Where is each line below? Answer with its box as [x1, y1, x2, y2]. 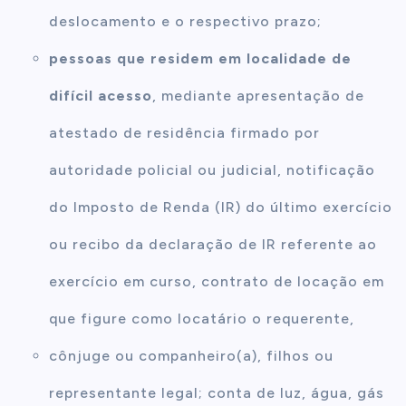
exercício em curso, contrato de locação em [49, 273, 385, 291]
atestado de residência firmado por [49, 124, 321, 142]
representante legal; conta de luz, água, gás [49, 384, 385, 402]
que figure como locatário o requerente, [49, 310, 355, 328]
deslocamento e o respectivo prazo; [49, 13, 323, 31]
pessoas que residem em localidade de [49, 50, 353, 68]
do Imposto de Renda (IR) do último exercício [49, 198, 393, 217]
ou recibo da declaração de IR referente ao [49, 236, 378, 254]
